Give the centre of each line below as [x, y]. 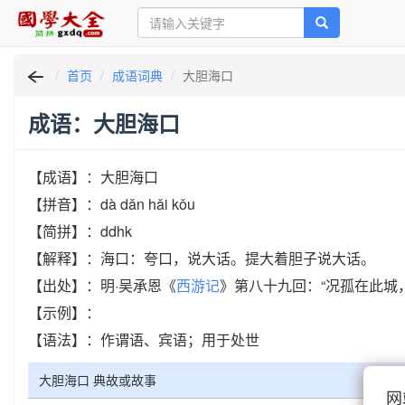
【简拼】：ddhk [80, 231]
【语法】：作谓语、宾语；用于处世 [144, 340]
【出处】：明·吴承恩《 [102, 286]
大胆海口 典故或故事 [98, 380]
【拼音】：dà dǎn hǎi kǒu [112, 204]
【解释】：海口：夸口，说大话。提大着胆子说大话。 [202, 259]
